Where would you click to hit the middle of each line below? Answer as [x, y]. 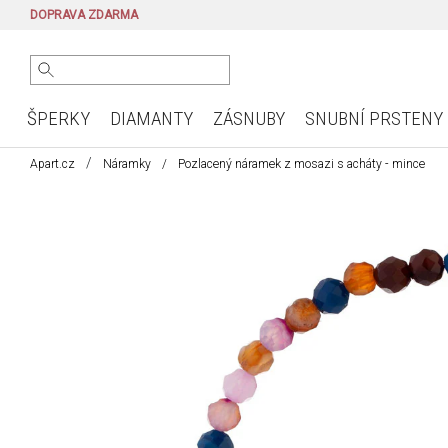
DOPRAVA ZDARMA [84, 15]
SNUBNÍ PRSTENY [373, 118]
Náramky [127, 164]
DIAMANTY [151, 118]
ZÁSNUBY [248, 118]
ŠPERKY [58, 118]
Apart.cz [52, 164]
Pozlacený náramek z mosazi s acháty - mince [301, 164]
